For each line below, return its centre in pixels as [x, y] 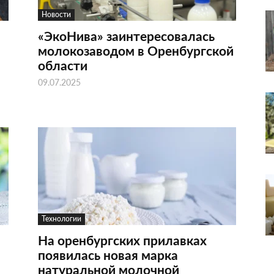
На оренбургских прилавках [122, 240]
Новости [56, 14]
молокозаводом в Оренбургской [136, 50]
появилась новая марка [108, 255]
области [63, 65]
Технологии [61, 219]
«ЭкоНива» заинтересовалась [126, 36]
